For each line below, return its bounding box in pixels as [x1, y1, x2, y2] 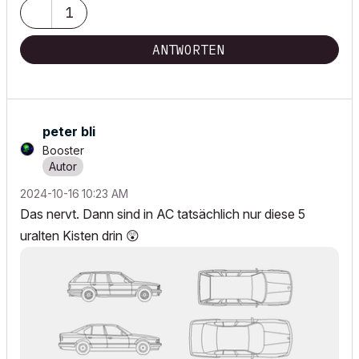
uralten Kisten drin [20, 228, 126, 244]
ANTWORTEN [152, 42, 224, 58]
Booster [42, 143, 84, 157]
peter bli [42, 123, 95, 139]
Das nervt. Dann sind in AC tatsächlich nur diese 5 [20, 206, 305, 222]
